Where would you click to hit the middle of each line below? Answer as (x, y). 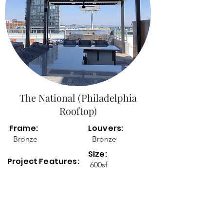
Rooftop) (78, 111)
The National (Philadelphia (78, 98)
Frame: (24, 128)
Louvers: (106, 128)
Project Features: (44, 161)
